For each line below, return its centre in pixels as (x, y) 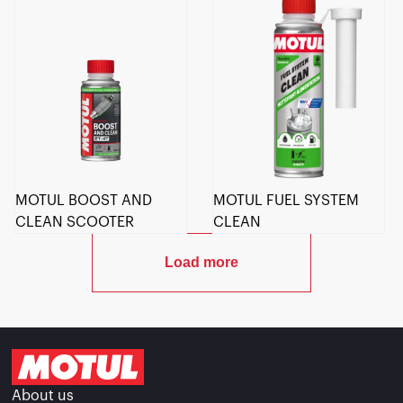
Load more (201, 262)
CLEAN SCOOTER (75, 222)
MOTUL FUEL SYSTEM (287, 200)
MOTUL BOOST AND (84, 200)
